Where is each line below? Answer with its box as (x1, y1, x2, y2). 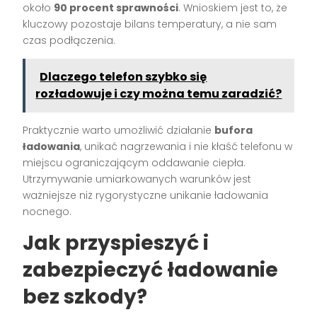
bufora (214, 123, 253, 138)
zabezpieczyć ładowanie (23, 256, 279, 284)
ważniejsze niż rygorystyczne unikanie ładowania (23, 188, 269, 203)
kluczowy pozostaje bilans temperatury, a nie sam (23, 17, 277, 32)
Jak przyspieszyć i (23, 229, 209, 258)
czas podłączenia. (23, 33, 116, 48)
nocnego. (23, 204, 72, 219)
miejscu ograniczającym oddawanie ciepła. (23, 156, 246, 171)
